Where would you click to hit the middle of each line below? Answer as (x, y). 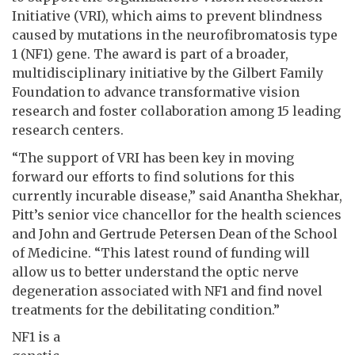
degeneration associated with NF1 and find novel (167, 290)
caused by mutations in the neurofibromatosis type (175, 34)
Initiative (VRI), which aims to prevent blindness (167, 15)
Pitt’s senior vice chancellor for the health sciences (177, 214)
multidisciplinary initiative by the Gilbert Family (168, 73)
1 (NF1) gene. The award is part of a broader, (150, 53)
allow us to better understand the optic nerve (155, 271)
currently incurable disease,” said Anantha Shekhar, (177, 195)
